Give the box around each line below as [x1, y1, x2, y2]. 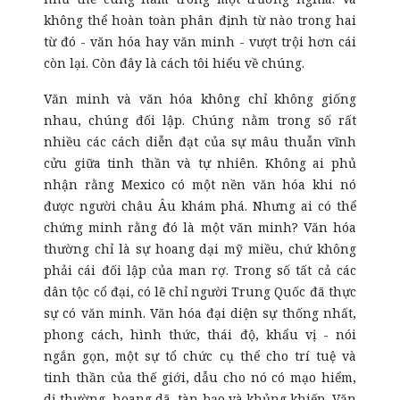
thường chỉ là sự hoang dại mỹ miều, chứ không [44, 240, 356, 257]
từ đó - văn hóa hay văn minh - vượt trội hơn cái [44, 33, 356, 50]
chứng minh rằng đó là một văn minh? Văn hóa [44, 219, 356, 236]
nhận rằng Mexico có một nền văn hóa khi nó [44, 176, 356, 193]
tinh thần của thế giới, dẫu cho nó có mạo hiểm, [44, 369, 356, 386]
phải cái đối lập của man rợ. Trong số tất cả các [44, 262, 356, 279]
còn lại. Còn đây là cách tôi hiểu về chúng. [44, 54, 305, 71]
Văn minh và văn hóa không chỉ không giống [44, 90, 356, 107]
